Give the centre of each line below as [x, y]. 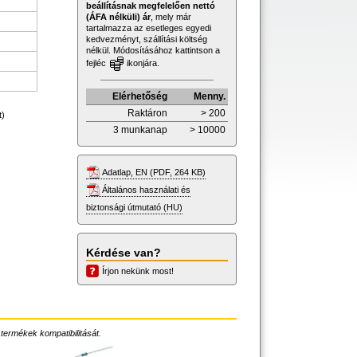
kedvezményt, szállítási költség [147, 39]
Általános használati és [146, 189]
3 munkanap [140, 129]
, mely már [171, 16]
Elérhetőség [140, 96]
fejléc [97, 63]
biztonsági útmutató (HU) [134, 207]
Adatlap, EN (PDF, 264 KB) [154, 172]
